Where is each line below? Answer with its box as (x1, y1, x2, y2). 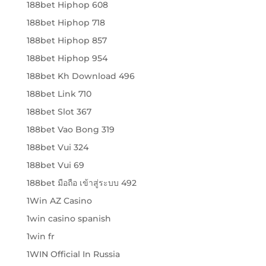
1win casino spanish (26, 213, 111, 224)
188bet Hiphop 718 (26, 17, 105, 28)
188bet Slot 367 (26, 106, 91, 117)
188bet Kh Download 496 (26, 71, 135, 81)
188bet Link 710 (26, 88, 91, 99)
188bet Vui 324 (26, 142, 88, 153)
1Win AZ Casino (26, 195, 92, 206)
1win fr (26, 231, 55, 242)
